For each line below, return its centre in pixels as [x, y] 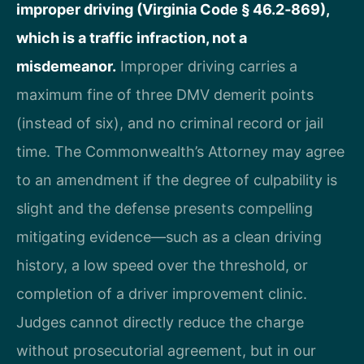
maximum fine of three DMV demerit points [165, 95]
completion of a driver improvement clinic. [162, 294]
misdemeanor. [66, 67]
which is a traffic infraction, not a [132, 38]
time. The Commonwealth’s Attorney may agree [180, 152]
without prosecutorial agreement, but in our [166, 351]
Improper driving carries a [207, 67]
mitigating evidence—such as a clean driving [169, 237]
